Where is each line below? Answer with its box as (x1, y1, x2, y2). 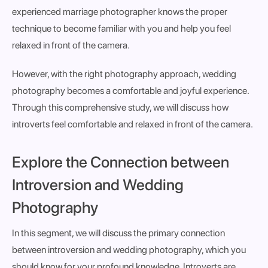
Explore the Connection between (12, 153, 229, 171)
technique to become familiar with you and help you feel (12, 23, 231, 34)
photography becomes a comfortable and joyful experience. (12, 85, 249, 96)
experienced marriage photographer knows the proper (12, 6, 227, 17)
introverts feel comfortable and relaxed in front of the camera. (12, 118, 253, 130)
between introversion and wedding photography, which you (12, 244, 246, 255)
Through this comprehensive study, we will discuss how (12, 102, 229, 113)
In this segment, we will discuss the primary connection (12, 227, 225, 239)
